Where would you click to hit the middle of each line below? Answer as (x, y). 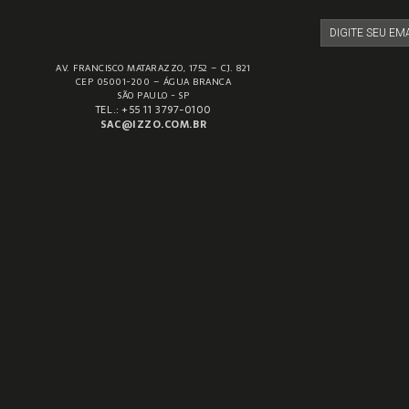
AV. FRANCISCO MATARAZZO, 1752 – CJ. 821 (153, 68)
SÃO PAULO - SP (153, 95)
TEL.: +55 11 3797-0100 (153, 109)
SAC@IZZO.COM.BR (153, 125)
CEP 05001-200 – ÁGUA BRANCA (153, 81)
